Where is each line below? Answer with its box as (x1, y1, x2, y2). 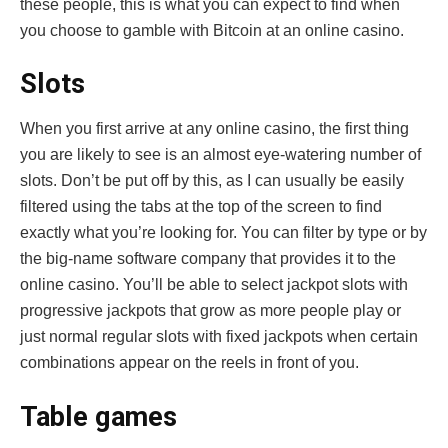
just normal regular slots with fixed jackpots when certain (20, 327, 418, 345)
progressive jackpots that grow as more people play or (20, 301, 401, 319)
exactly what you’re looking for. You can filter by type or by (20, 223, 427, 241)
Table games (20, 400, 177, 433)
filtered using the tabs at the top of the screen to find (20, 197, 382, 215)
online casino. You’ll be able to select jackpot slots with (20, 275, 408, 293)
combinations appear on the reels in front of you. (20, 353, 359, 371)
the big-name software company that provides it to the (20, 249, 396, 267)
